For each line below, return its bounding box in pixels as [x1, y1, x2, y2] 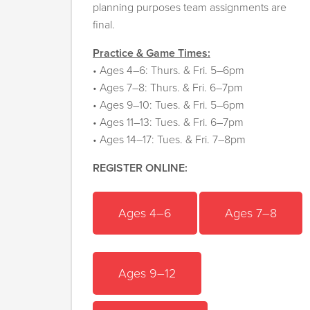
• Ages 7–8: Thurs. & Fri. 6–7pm [93, 81, 243, 95]
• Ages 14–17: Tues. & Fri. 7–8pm [93, 133, 246, 147]
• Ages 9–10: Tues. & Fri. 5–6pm [93, 98, 244, 113]
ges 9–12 [127, 265, 176, 281]
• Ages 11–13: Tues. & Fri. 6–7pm [93, 116, 244, 130]
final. [93, 18, 115, 33]
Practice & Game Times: [93, 46, 210, 61]
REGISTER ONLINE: [93, 161, 188, 176]
